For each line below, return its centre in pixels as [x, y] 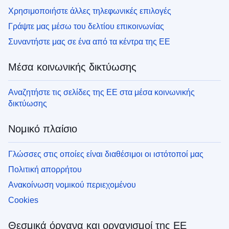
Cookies [23, 200]
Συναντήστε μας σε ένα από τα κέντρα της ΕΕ [89, 42]
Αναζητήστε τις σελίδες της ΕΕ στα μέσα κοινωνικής [101, 93]
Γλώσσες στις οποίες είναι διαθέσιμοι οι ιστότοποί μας [106, 154]
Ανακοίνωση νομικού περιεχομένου [72, 185]
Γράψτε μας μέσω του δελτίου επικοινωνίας [86, 27]
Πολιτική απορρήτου [45, 170]
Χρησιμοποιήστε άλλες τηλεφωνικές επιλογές [90, 11]
